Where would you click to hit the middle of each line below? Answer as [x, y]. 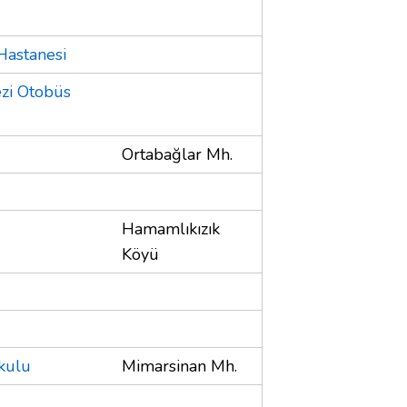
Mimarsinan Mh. [179, 366]
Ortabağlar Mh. [177, 154]
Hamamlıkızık [171, 228]
